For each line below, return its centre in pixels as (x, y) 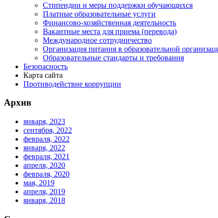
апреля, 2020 (44, 165)
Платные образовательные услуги (99, 14)
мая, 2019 (39, 183)
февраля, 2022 (46, 139)
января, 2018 (44, 200)
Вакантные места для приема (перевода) (110, 31)
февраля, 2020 (46, 174)
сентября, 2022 (48, 130)
